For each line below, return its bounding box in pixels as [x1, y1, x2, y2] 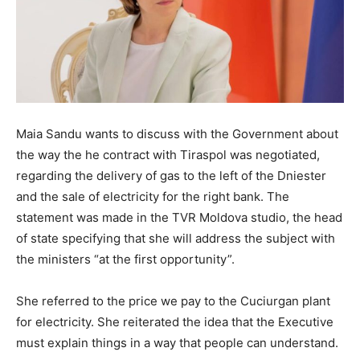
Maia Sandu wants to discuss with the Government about [16, 126, 338, 142]
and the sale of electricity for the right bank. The [16, 189, 289, 205]
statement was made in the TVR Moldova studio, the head [16, 210, 342, 226]
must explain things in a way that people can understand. [16, 335, 338, 351]
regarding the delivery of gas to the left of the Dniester [16, 168, 326, 184]
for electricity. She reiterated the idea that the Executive [16, 314, 333, 330]
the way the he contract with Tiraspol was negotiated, [16, 147, 320, 163]
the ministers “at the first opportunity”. [16, 252, 235, 268]
